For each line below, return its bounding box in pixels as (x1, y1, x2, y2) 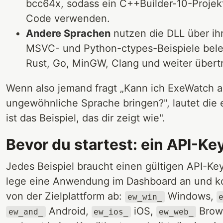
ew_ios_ (94, 207, 129, 217)
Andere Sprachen (26, 27, 111, 39)
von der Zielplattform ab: (6, 190, 125, 202)
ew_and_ (8, 207, 43, 217)
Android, (45, 205, 92, 217)
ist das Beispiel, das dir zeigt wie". (6, 111, 165, 124)
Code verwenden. (26, 12, 110, 24)
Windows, (164, 190, 217, 202)
